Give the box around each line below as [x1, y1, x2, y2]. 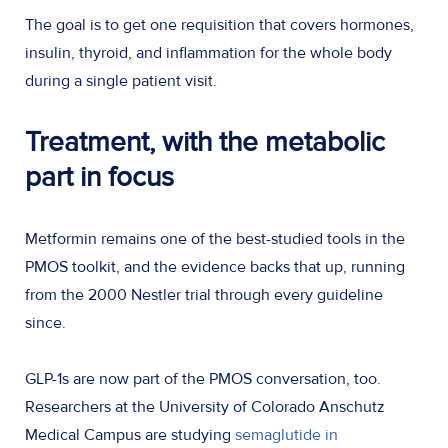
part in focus [25, 160, 181, 195]
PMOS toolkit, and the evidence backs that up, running [25, 257, 405, 278]
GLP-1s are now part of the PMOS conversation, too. [25, 369, 381, 390]
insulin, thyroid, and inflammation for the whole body [25, 43, 392, 64]
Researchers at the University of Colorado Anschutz [25, 397, 385, 418]
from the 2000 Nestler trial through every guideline [25, 285, 383, 306]
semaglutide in [235, 425, 338, 446]
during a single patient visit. [25, 71, 225, 92]
